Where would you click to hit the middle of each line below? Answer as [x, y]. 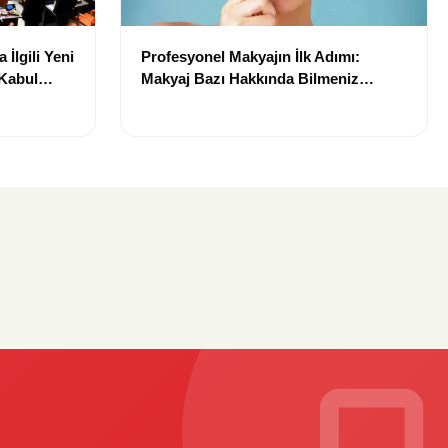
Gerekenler [179, 101]
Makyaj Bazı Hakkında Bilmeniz [250, 79]
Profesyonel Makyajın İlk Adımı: [250, 57]
